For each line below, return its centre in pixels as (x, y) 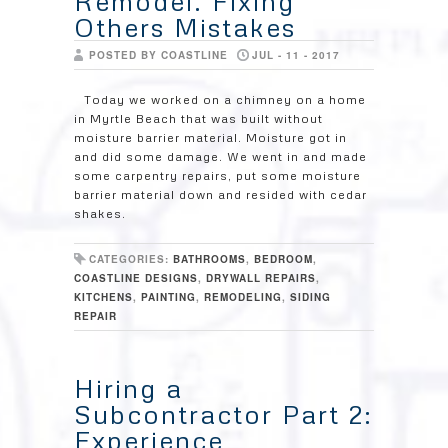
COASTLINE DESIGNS (136, 278)
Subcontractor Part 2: (223, 414)
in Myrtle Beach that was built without (198, 118)
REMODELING (243, 297)
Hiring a (128, 388)
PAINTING (168, 297)
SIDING (310, 297)
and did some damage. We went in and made (220, 156)
